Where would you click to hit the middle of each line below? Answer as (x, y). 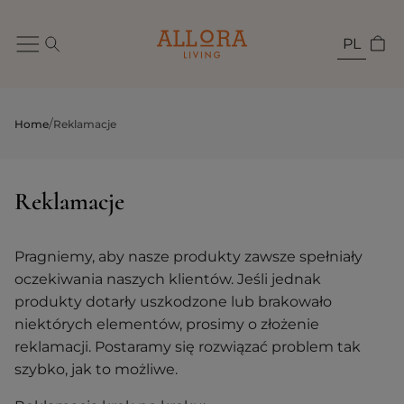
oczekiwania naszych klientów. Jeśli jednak (168, 279)
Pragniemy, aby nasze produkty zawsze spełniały (188, 257)
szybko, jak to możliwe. (96, 369)
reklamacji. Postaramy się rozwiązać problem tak (188, 347)
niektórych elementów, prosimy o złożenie (167, 324)
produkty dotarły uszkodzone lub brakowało (173, 302)
